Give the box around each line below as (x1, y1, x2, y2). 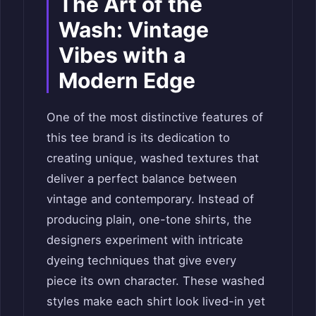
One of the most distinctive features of (47, 109, 263, 124)
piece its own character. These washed (47, 273, 265, 288)
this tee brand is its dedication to (47, 130, 230, 145)
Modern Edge (59, 67, 195, 93)
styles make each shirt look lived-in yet (47, 293, 265, 308)
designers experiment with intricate (47, 232, 243, 247)
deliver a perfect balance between (47, 171, 237, 186)
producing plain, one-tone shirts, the (47, 212, 252, 226)
